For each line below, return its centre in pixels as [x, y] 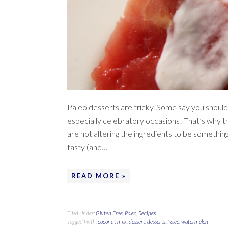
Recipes [147, 213]
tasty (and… [87, 147]
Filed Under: [81, 213]
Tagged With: [82, 221]
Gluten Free [109, 213]
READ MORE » [99, 175]
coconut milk [112, 221]
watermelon [195, 221]
